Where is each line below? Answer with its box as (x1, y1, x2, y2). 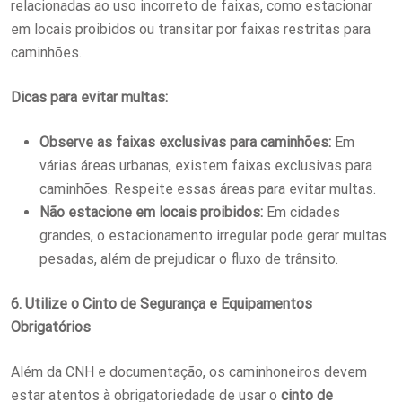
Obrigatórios (11, 318, 91, 336)
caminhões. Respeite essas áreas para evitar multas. (39, 179, 376, 197)
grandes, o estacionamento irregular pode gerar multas (39, 226, 387, 244)
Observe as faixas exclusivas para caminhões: (39, 133, 331, 151)
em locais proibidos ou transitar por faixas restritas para (11, 20, 371, 38)
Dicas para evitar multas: (11, 88, 168, 106)
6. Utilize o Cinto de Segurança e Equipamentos (11, 294, 312, 312)
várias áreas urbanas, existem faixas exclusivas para (39, 156, 372, 174)
